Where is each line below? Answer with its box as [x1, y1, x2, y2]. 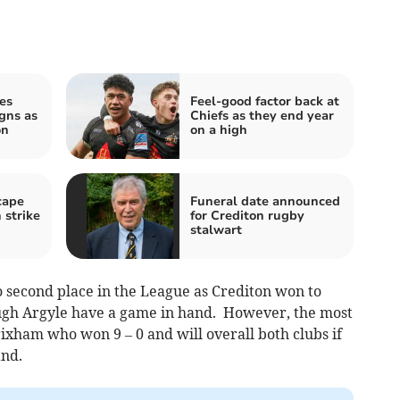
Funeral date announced [190, 192, 340, 210]
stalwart [190, 221, 242, 238]
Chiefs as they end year [190, 106, 334, 124]
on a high [190, 121, 247, 138]
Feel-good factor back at [190, 92, 339, 110]
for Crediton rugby [190, 206, 304, 224]
